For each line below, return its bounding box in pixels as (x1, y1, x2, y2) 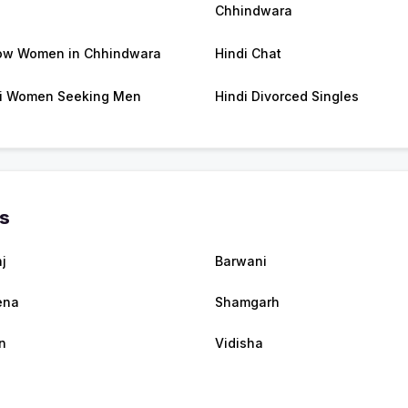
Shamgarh (215, 294, 280, 311)
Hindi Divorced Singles (215, 88, 359, 105)
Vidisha (215, 335, 263, 352)
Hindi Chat (215, 46, 281, 62)
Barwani (215, 253, 267, 270)
